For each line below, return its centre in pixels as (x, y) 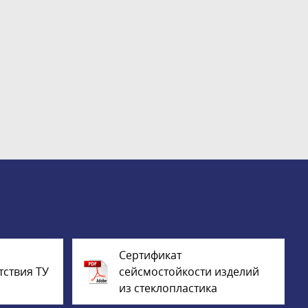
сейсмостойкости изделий (189, 272)
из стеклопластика (168, 288)
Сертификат (150, 255)
